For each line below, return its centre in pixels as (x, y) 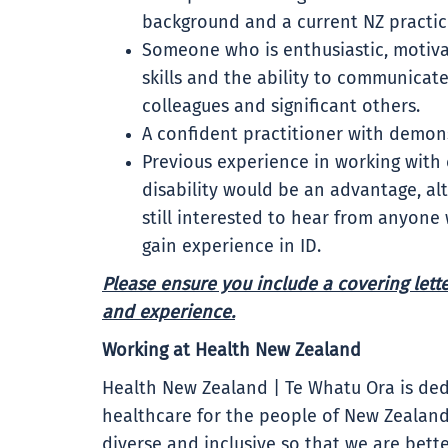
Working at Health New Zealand (231, 351)
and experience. (168, 313)
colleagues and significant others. (281, 107)
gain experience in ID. (234, 247)
